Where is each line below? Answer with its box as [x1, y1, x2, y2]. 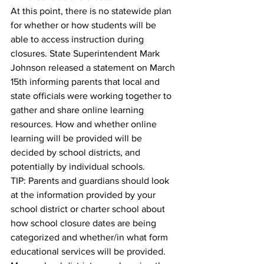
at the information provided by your [11, 190, 158, 200]
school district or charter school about [11, 204, 167, 214]
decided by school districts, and [11, 147, 143, 157]
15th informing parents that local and [11, 77, 162, 87]
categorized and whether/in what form [11, 232, 170, 242]
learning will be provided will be [11, 133, 144, 143]
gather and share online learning [11, 105, 146, 115]
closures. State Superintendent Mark [11, 48, 162, 58]
